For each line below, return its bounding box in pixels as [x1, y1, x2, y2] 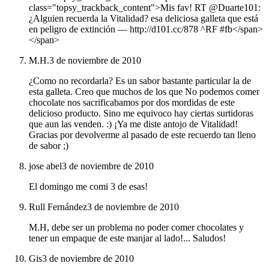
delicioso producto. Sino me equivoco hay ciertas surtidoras [29, 108, 253, 119]
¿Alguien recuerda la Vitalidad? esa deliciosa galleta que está [29, 13, 258, 24]
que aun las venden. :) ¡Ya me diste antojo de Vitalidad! [29, 119, 238, 130]
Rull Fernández [29, 202, 87, 213]
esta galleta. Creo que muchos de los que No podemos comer [29, 86, 259, 97]
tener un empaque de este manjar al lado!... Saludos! [29, 233, 226, 244]
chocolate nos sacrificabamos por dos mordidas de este [29, 97, 235, 108]
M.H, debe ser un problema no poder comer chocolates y [29, 222, 244, 233]
